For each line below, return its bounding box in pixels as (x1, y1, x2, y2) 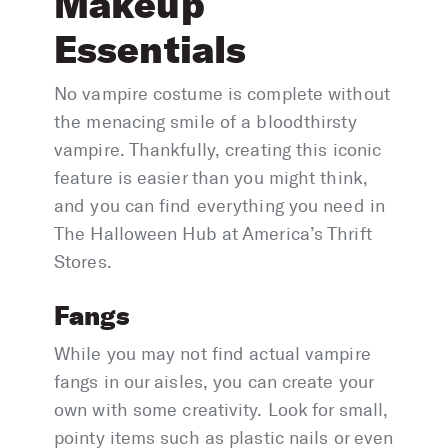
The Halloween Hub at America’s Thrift (54, 223, 372, 246)
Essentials (54, 25, 247, 74)
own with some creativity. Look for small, (54, 399, 389, 422)
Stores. (54, 251, 112, 274)
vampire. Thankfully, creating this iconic (54, 139, 382, 162)
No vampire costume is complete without (54, 83, 390, 106)
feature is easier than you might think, (54, 167, 368, 190)
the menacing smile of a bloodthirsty (54, 111, 357, 134)
